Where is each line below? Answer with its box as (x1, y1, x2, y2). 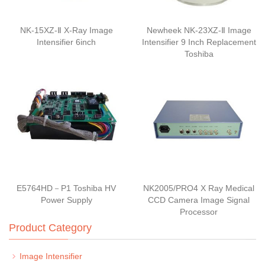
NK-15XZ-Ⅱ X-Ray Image (20, 25, 113, 35)
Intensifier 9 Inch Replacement (141, 37, 256, 47)
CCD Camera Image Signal (148, 195, 250, 205)
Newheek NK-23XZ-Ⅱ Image (146, 25, 251, 35)
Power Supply (40, 195, 92, 205)
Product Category (9, 222, 92, 234)
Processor (180, 207, 218, 217)
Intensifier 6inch (37, 37, 96, 47)
